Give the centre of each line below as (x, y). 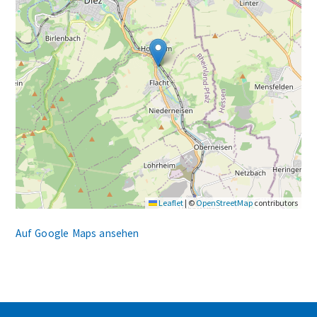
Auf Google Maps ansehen (77, 234)
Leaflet (170, 203)
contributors (275, 203)
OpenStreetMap (224, 203)
